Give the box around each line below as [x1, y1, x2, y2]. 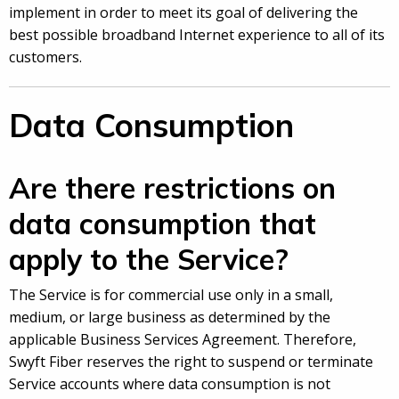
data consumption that [9, 206, 316, 242]
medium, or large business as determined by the [9, 307, 330, 328]
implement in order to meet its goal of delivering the [9, 3, 358, 23]
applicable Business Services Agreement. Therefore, [9, 330, 356, 350]
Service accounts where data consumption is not [9, 374, 330, 395]
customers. [9, 47, 82, 68]
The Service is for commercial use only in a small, [9, 285, 333, 305]
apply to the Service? [9, 241, 289, 278]
